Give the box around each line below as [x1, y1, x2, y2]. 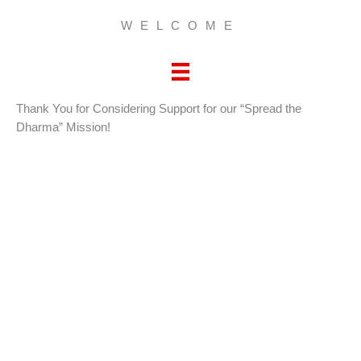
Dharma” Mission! [16, 121, 110, 135]
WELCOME [121, 19, 240, 32]
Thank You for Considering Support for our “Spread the [16, 102, 301, 116]
